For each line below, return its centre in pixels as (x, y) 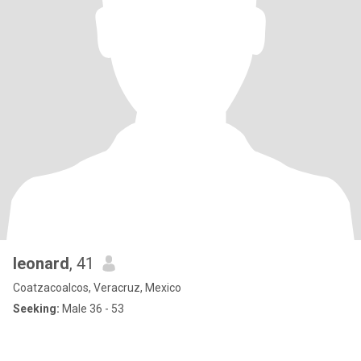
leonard (41, 263)
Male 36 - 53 (92, 309)
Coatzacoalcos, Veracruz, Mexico (97, 288)
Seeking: (36, 309)
